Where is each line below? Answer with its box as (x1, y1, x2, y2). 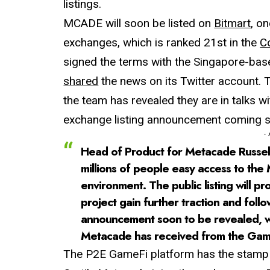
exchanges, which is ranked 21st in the (63, 36, 260, 50)
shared (63, 74, 99, 89)
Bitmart (214, 16, 251, 31)
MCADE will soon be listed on (63, 16, 215, 31)
